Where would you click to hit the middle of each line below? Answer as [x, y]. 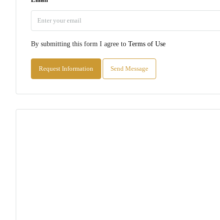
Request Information [66, 69]
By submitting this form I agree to [80, 44]
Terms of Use [147, 44]
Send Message [129, 69]
